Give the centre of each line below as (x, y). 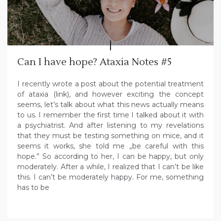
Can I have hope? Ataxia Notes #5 (94, 62)
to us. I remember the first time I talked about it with (110, 115)
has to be (33, 187)
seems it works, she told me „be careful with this (110, 146)
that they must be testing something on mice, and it (110, 135)
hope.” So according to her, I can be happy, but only (110, 156)
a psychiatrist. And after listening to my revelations (110, 125)
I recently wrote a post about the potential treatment (110, 84)
